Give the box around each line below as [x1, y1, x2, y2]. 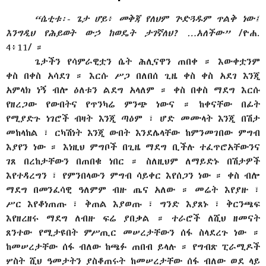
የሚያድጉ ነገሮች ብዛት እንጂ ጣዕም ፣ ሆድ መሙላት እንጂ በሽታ [6, 112, 260, 125]
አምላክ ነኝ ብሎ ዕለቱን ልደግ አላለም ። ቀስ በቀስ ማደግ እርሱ [6, 83, 260, 96]
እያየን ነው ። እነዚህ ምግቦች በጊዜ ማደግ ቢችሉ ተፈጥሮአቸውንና [6, 140, 260, 153]
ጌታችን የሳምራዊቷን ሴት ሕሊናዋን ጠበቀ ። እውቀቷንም [34, 55, 260, 68]
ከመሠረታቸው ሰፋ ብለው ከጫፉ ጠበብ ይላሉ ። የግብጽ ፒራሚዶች [6, 240, 260, 253]
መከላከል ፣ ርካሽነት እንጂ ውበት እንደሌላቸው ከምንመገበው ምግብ [6, 126, 260, 139]
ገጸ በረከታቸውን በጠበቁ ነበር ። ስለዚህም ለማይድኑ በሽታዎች [6, 154, 260, 167]
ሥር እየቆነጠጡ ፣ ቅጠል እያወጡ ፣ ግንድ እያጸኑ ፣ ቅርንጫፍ [6, 197, 260, 210]
